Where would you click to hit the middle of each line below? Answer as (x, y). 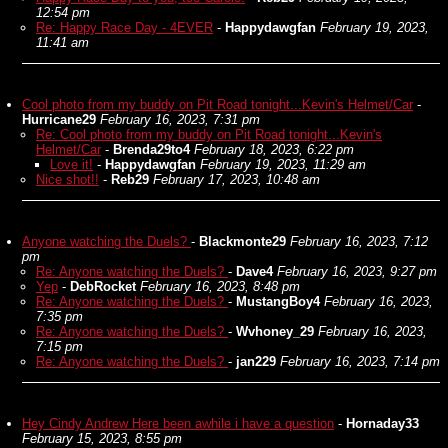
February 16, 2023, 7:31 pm (180, 119)
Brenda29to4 (151, 149)
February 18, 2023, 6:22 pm (274, 149)
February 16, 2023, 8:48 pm (220, 286)
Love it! (71, 164)
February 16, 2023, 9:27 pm (357, 271)
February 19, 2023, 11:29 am (283, 164)
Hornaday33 (382, 423)
